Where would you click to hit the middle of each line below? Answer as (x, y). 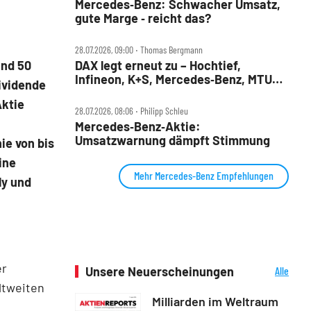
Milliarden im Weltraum (215, 301)
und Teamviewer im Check (148, 93)
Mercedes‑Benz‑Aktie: (138, 126)
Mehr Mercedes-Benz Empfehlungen (204, 175)
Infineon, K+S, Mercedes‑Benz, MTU (174, 79)
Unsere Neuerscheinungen (160, 271)
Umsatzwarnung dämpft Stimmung (173, 140)
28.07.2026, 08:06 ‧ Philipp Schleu (132, 110)
